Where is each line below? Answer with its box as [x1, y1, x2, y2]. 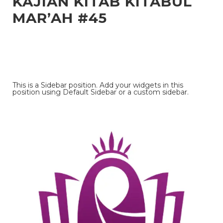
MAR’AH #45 [12, 9, 107, 26]
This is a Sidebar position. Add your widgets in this [12, 80, 183, 90]
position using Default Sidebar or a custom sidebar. [12, 87, 189, 97]
